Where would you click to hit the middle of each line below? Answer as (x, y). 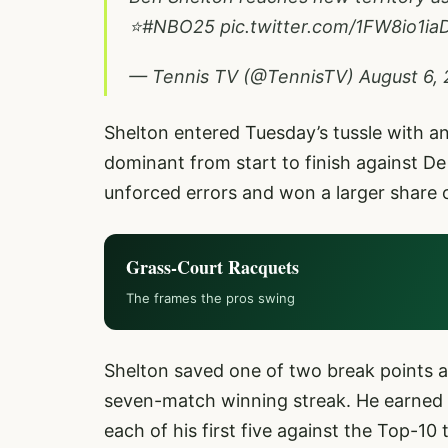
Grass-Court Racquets (212, 266)
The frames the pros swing (210, 297)
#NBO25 (178, 26)
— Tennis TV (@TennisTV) (244, 76)
